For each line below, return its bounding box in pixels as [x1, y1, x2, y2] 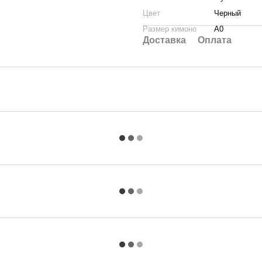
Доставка [143, 35, 186, 45]
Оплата [198, 35, 232, 45]
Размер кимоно [143, 25, 196, 33]
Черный [214, 9, 241, 18]
